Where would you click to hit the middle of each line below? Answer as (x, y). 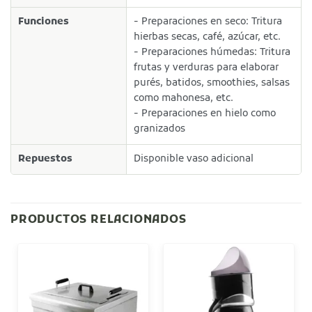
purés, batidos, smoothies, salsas (212, 84)
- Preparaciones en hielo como (205, 114)
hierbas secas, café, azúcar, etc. (208, 38)
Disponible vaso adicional (194, 159)
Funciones (44, 22)
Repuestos (45, 159)
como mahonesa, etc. (184, 99)
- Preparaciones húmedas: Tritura (212, 53)
